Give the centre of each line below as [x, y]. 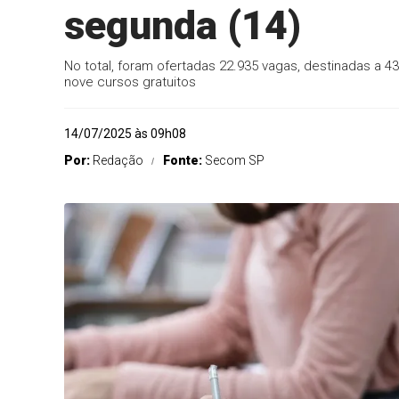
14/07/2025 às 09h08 [125, 134]
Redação [118, 160]
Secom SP [235, 160]
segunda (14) [183, 25]
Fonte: [184, 160]
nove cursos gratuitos [130, 82]
